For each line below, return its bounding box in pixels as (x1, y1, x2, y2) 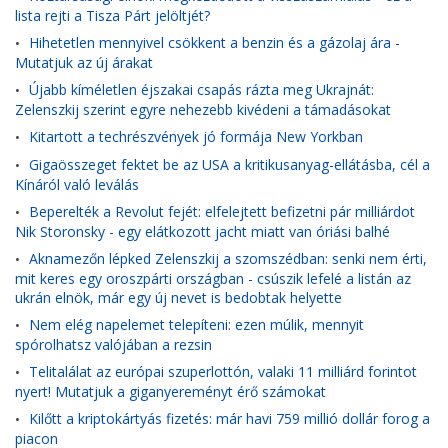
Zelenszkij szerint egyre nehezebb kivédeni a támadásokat (15, 100, 391, 118)
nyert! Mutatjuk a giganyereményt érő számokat (15, 382, 326, 400)
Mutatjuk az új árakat (15, 53, 153, 71)
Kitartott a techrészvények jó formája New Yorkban (29, 127, 363, 146)
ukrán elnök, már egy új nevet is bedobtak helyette (15, 288, 342, 306)
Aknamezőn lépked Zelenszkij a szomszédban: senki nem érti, (29, 249, 427, 268)
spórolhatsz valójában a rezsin (15, 335, 212, 353)
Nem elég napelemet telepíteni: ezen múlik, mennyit (29, 315, 364, 334)
